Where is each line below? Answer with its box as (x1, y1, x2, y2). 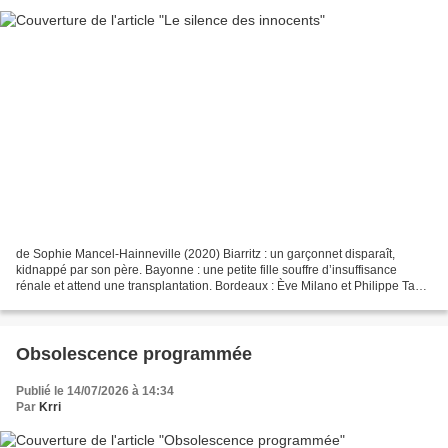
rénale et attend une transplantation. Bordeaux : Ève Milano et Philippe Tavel (16, 279, 431, 294)
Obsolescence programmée (16, 344, 252, 365)
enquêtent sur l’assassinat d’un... (16, 295, 194, 310)
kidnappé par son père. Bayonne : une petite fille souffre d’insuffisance (16, 263, 397, 278)
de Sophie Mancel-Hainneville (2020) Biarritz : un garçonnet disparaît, (16, 247, 395, 262)
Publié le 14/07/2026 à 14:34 (16, 384, 174, 399)
